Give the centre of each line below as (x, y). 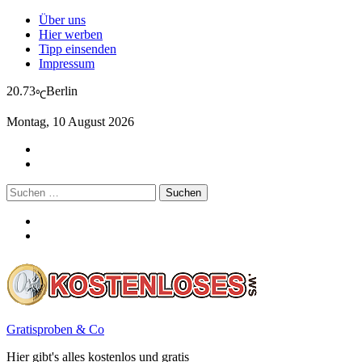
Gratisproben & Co (55, 330)
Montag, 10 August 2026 (70, 122)
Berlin (62, 91)
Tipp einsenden (78, 49)
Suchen (25, 191)
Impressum (67, 63)
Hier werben (71, 34)
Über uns (62, 20)
